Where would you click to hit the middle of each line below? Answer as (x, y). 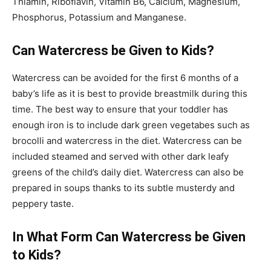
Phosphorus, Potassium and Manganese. (99, 17)
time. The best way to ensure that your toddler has (120, 109)
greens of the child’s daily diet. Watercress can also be (128, 172)
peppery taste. (43, 204)
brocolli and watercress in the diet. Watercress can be (127, 141)
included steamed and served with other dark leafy (120, 156)
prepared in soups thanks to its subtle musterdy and (123, 188)
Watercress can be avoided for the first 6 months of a (125, 78)
